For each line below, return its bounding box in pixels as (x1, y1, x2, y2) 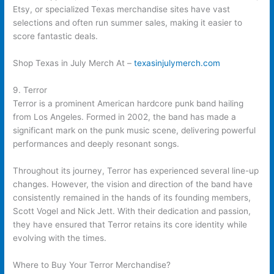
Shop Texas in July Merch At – (13, 58, 135, 68)
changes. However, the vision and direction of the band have (13, 179, 253, 189)
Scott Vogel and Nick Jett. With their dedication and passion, (13, 206, 251, 216)
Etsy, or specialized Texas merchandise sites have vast (13, 4, 231, 15)
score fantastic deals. (13, 31, 98, 42)
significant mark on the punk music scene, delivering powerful (13, 125, 256, 135)
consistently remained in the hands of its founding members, (13, 192, 251, 202)
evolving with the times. (13, 232, 107, 243)
